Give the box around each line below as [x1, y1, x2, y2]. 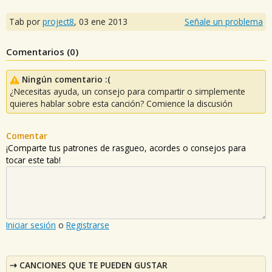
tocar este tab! [6, 154, 61, 166]
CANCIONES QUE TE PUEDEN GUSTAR [19, 259, 168, 271]
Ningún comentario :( [22, 73, 110, 85]
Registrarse [66, 219, 109, 231]
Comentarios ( [6, 45, 70, 58]
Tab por [9, 15, 42, 27]
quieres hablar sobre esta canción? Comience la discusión [10, 97, 233, 109]
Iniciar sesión [6, 219, 56, 231]
